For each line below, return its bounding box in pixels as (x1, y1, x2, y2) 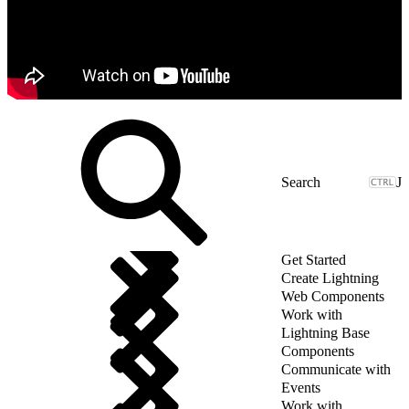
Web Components (281, 288, 384, 304)
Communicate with (281, 361, 391, 377)
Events (281, 379, 320, 395)
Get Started (281, 251, 346, 267)
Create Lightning (281, 269, 379, 286)
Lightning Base (281, 324, 370, 341)
